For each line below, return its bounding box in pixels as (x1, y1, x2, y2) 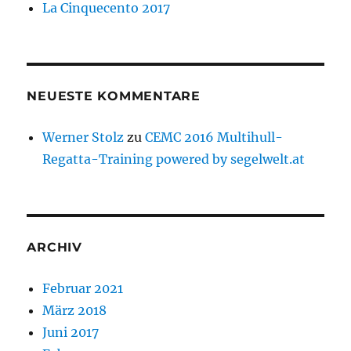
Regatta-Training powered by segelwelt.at (42, 151, 306, 168)
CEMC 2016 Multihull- (145, 129, 284, 146)
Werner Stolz (42, 129, 125, 146)
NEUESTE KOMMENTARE (27, 89, 201, 104)
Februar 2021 (42, 280, 124, 297)
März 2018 (42, 302, 107, 319)
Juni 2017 (42, 324, 100, 341)
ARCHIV (27, 240, 82, 255)
